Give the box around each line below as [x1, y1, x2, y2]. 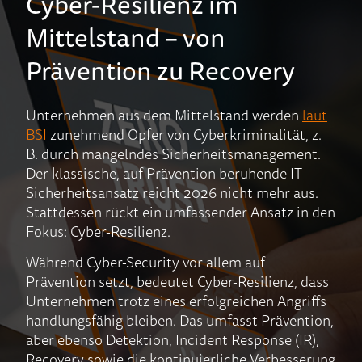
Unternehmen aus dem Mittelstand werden [26, 103, 302, 127]
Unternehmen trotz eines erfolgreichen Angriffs [26, 289, 326, 313]
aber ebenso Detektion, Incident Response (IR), [26, 328, 319, 351]
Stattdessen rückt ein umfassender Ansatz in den [26, 200, 335, 224]
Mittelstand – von [26, 17, 225, 58]
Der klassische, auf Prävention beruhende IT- [26, 162, 305, 185]
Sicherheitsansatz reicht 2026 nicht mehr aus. [26, 181, 318, 204]
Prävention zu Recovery [26, 50, 295, 91]
